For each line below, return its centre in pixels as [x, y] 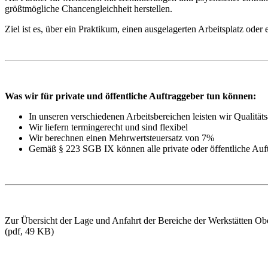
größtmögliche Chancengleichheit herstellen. [89, 8]
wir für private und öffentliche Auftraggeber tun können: [140, 96]
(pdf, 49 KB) [29, 231]
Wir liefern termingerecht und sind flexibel [108, 127]
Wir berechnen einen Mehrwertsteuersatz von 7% [121, 138]
